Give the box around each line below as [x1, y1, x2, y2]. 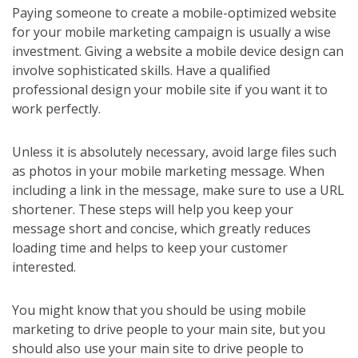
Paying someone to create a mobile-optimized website [12, 4, 336, 22]
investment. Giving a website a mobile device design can [12, 42, 344, 60]
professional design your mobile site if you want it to [12, 81, 328, 98]
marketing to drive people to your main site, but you [12, 320, 325, 338]
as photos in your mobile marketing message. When [12, 162, 324, 180]
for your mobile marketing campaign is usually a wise [12, 23, 331, 41]
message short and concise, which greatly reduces [12, 220, 311, 237]
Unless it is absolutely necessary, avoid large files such [12, 143, 336, 161]
